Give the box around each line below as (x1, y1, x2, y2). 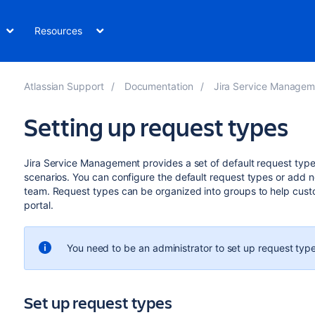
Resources (34, 25, 82, 37)
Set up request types (23, 291, 172, 314)
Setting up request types (23, 110, 288, 143)
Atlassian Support (23, 80, 104, 92)
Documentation (124, 80, 193, 92)
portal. (23, 199, 53, 211)
